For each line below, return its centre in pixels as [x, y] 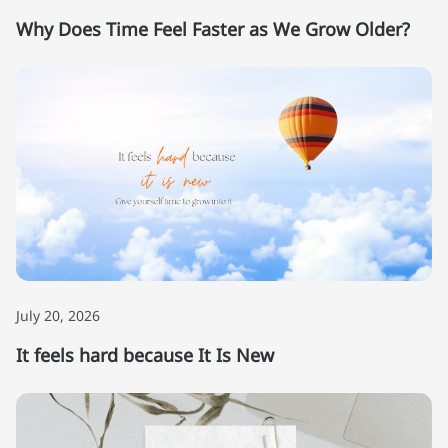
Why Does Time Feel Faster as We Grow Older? [213, 28]
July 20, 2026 [58, 315]
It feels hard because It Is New [145, 354]
